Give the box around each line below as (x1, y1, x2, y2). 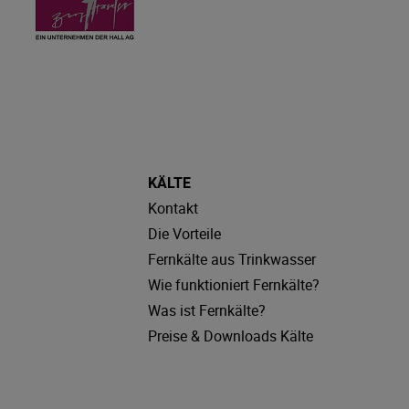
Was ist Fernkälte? (147, 299, 266, 320)
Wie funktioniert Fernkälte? (147, 274, 320, 295)
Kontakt (147, 197, 198, 218)
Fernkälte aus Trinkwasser (147, 248, 316, 269)
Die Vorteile (147, 223, 221, 244)
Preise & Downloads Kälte (147, 325, 313, 346)
